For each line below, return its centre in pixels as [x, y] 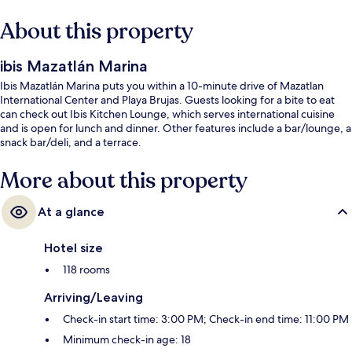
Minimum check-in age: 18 [127, 340]
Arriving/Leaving [93, 298]
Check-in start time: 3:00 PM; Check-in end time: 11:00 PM [206, 319]
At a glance [71, 212]
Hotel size [73, 248]
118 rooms [86, 270]
